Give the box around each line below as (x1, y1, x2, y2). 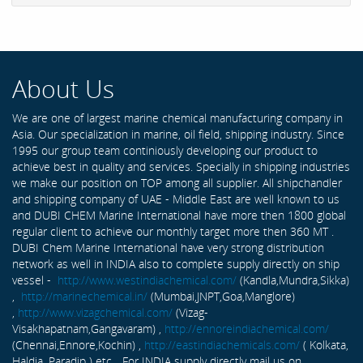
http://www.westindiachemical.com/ (58, 271, 237, 288)
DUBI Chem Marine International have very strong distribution (12, 239, 324, 255)
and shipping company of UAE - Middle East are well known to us (12, 190, 340, 207)
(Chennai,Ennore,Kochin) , (12, 336, 144, 352)
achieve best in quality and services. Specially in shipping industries (12, 158, 350, 174)
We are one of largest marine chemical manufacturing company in (12, 109, 343, 126)
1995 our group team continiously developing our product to (12, 142, 318, 158)
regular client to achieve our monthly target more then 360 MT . (12, 223, 340, 239)
